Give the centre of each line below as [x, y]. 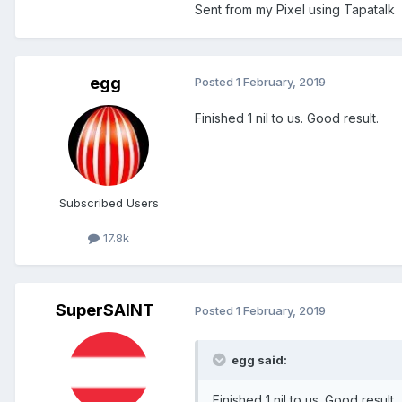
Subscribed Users [109, 202]
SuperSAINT [105, 310]
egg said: [258, 359]
